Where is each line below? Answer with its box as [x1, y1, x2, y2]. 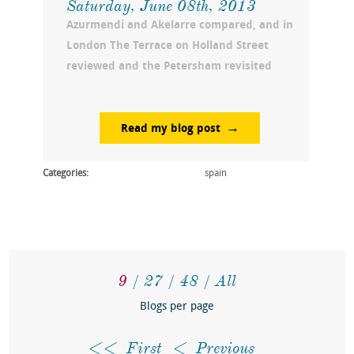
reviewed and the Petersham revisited [66, 61, 272, 73]
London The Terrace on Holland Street [66, 40, 269, 52]
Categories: [42, 169, 88, 179]
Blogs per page [140, 301, 214, 313]
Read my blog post [120, 123, 220, 135]
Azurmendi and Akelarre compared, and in [66, 20, 293, 32]
